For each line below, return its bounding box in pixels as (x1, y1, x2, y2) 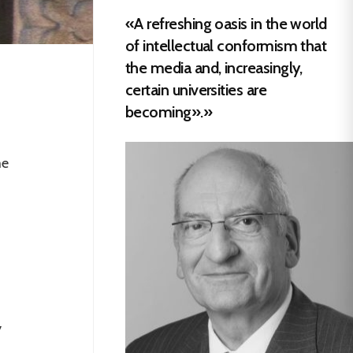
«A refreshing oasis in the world (125, 13, 327, 33)
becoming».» (125, 102, 213, 121)
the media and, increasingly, (125, 58, 303, 77)
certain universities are (125, 80, 267, 99)
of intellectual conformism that (125, 35, 327, 55)
